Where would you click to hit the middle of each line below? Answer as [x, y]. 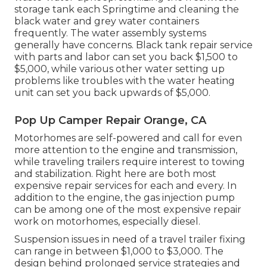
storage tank [44, 10]
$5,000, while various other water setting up [119, 69]
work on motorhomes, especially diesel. [107, 222]
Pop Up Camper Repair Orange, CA [110, 121]
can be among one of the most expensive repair [128, 210]
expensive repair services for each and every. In [125, 186]
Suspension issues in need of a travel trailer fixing [130, 240]
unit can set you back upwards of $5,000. [112, 93]
